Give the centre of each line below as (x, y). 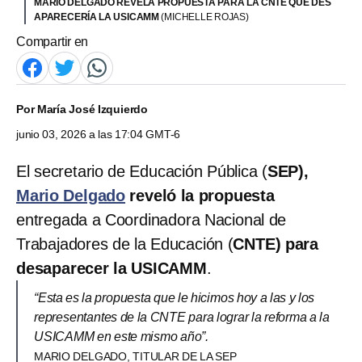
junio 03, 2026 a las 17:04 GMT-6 (99, 134)
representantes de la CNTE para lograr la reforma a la (182, 317)
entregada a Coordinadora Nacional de (152, 219)
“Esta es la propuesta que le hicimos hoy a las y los (175, 297)
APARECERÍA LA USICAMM (98, 17)
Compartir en (53, 41)
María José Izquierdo (93, 109)
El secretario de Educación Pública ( (142, 171)
